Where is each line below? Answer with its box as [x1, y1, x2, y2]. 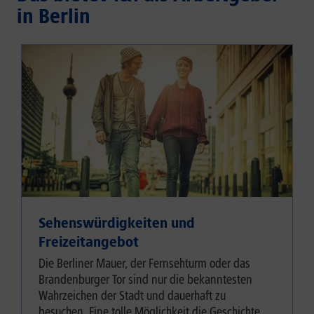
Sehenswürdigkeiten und [39, 214, 195, 232]
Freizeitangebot [39, 233, 139, 251]
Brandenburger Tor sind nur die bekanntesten [39, 272, 252, 288]
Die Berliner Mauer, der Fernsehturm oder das [39, 256, 250, 272]
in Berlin [17, 4, 90, 28]
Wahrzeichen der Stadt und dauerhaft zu [39, 288, 226, 304]
